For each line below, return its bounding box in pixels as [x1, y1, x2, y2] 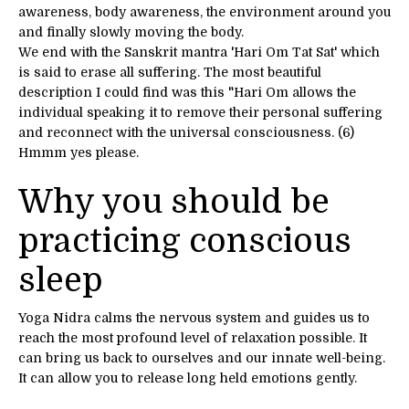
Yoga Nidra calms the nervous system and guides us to [18, 309, 370, 325]
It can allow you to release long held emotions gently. [18, 370, 357, 385]
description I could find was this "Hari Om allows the [18, 84, 356, 100]
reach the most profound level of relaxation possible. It [18, 330, 367, 345]
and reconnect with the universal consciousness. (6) [18, 124, 354, 140]
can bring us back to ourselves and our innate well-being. [18, 350, 385, 365]
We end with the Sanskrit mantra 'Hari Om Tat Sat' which [18, 44, 380, 59]
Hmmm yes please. [18, 144, 139, 160]
